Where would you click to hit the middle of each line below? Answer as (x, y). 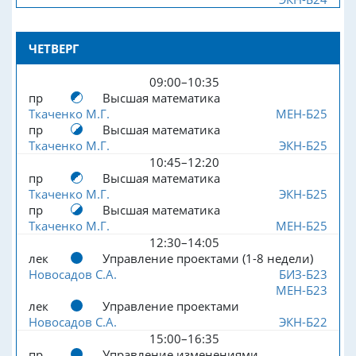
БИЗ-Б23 (303, 274)
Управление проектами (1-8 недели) (207, 258)
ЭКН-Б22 (303, 321)
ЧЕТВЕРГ (54, 48)
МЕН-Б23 (301, 290)
